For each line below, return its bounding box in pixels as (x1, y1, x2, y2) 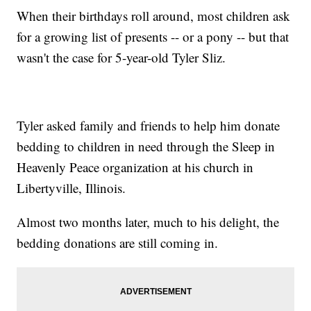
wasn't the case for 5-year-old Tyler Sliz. (17, 49, 226, 67)
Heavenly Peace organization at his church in (17, 158, 254, 176)
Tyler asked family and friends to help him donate (17, 117, 280, 135)
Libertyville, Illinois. (17, 179, 126, 197)
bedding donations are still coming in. (17, 234, 219, 252)
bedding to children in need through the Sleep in (17, 137, 276, 155)
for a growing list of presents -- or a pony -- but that (17, 28, 289, 46)
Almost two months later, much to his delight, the (17, 213, 280, 231)
